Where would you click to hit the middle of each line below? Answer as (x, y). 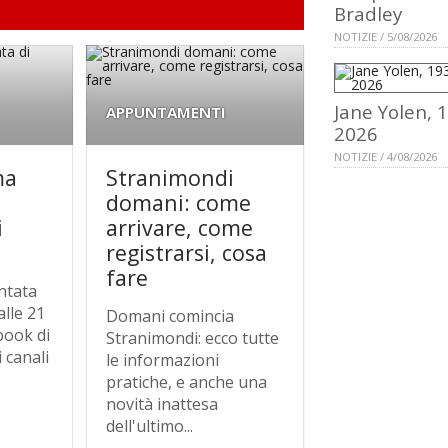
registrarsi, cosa (187, 253)
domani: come (179, 203)
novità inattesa (162, 404)
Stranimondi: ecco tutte (193, 338)
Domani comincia (170, 316)
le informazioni (163, 360)
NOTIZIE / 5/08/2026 (385, 37)
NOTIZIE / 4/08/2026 (385, 157)
